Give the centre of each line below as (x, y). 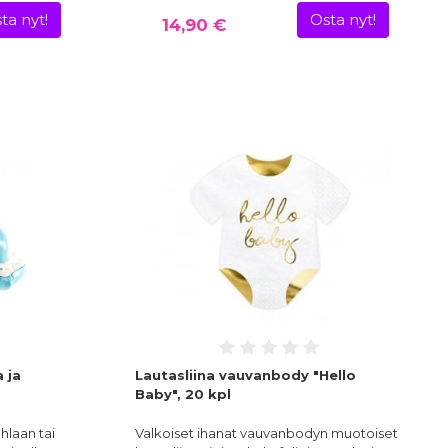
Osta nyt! (343, 20)
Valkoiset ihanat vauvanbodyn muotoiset (266, 433)
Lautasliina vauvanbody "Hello (245, 375)
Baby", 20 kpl (182, 394)
